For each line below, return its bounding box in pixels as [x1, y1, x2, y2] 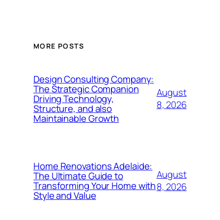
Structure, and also [33, 102, 112, 115]
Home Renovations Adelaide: [33, 160, 153, 172]
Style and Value [33, 189, 96, 202]
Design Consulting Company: [33, 73, 154, 85]
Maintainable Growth [33, 112, 119, 125]
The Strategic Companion [33, 82, 139, 95]
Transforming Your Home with [33, 179, 156, 192]
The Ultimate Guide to [33, 169, 123, 182]
